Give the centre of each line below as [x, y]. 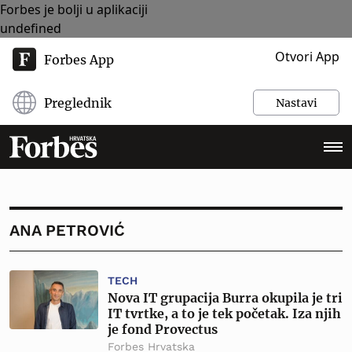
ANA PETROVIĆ [67, 230]
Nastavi [296, 103]
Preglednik [78, 103]
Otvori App [307, 57]
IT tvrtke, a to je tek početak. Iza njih [224, 313]
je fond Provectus [163, 329]
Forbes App [79, 59]
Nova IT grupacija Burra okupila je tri [225, 298]
